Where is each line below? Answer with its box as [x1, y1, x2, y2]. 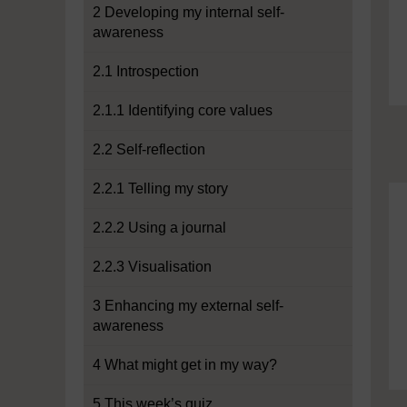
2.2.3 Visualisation [93, 259, 212, 274]
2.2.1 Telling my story [93, 181, 228, 196]
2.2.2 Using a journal [93, 220, 226, 235]
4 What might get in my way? [93, 357, 277, 372]
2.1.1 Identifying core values [93, 103, 273, 118]
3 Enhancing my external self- [93, 298, 283, 313]
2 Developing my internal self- [93, 5, 284, 20]
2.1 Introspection [93, 64, 199, 79]
